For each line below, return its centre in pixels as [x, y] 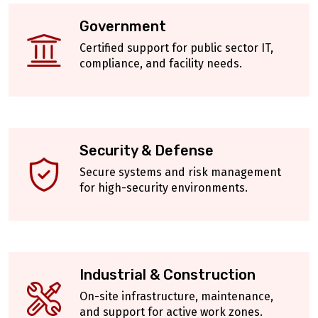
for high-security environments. [164, 188]
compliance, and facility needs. [161, 64]
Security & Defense [147, 151]
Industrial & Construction [168, 275]
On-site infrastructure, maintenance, [176, 297]
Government [123, 27]
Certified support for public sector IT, [176, 48]
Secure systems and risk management [180, 172]
